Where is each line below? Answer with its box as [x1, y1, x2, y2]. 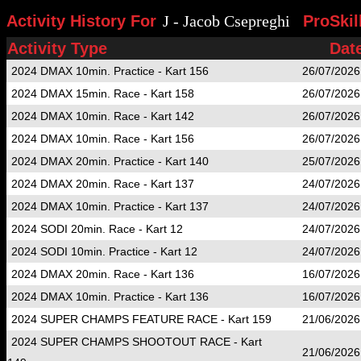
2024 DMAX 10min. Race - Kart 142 [11, 110, 194, 122]
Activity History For [6, 12, 156, 30]
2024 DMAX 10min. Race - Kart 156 [11, 132, 194, 145]
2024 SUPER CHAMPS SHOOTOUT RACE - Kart [11, 335, 262, 348]
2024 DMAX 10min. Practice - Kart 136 [11, 290, 209, 303]
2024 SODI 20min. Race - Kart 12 [11, 222, 183, 235]
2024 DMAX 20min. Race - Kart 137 [11, 177, 194, 190]
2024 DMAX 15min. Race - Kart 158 [11, 87, 194, 100]
